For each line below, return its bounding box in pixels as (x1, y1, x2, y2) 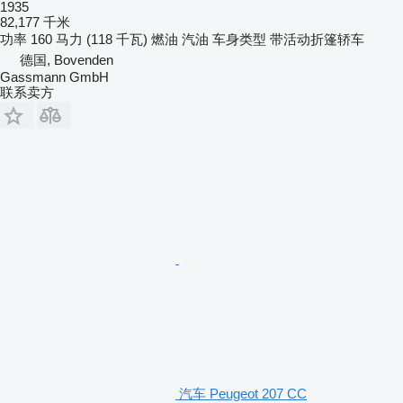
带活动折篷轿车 (270, 31, 364, 47)
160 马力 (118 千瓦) (31, 31, 148, 47)
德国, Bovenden (20, 51, 113, 67)
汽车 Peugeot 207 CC (179, 385, 307, 401)
